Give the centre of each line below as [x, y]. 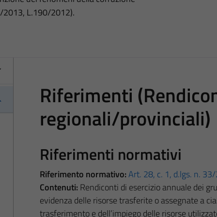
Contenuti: [59, 187]
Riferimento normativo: [83, 174]
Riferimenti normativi [110, 154]
